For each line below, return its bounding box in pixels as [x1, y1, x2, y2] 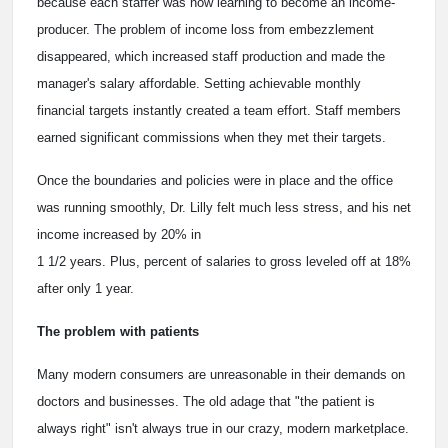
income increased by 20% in [37, 226, 201, 242]
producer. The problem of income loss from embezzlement [37, 21, 374, 37]
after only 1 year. [37, 280, 134, 296]
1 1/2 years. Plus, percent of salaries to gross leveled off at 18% [37, 253, 411, 269]
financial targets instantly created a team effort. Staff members [37, 102, 401, 118]
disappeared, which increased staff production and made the [37, 48, 385, 64]
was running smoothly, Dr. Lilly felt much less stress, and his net [37, 199, 411, 215]
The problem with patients [37, 323, 199, 339]
